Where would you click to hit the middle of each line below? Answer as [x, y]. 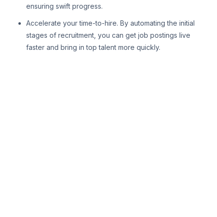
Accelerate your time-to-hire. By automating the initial [110, 23]
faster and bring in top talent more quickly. [93, 47]
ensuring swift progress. [64, 6]
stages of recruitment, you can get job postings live [108, 35]
